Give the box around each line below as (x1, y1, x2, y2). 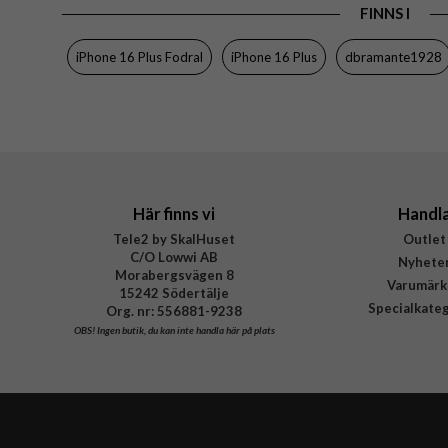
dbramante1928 (345, 49, 442, 66)
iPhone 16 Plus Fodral (76, 49, 203, 66)
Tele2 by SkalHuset (113, 231, 235, 248)
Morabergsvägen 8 (114, 267, 234, 284)
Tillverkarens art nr (82, 90, 194, 107)
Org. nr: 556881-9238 (106, 303, 242, 320)
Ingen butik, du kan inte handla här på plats (94, 324, 275, 337)
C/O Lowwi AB (130, 249, 218, 266)
